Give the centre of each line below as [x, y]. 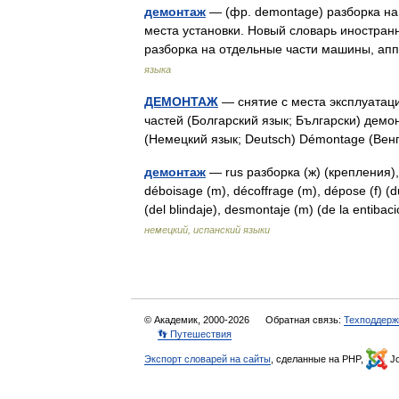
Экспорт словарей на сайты [208, 359]
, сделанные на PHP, [318, 359]
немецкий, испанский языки [207, 230]
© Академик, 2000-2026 [198, 320]
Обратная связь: [305, 320]
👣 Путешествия [195, 334]
